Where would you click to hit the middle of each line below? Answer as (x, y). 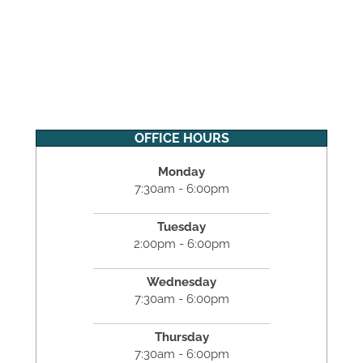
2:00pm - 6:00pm (181, 243)
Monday (181, 171)
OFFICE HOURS (181, 138)
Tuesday (181, 226)
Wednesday (181, 282)
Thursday (181, 337)
